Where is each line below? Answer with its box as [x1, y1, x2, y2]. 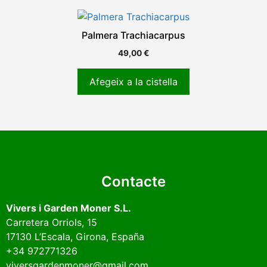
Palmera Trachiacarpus [82, 29, 185, 42]
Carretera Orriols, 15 [6, 216, 97, 229]
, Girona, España [70, 231, 144, 243]
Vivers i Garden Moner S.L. [6, 202, 131, 215]
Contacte [101, 173, 166, 191]
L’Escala [35, 231, 70, 243]
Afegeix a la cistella [89, 76, 178, 88]
